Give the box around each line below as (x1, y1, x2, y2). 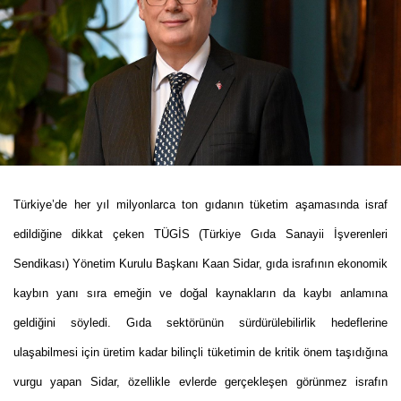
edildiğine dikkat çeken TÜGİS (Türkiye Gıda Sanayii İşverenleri (13, 227, 388, 242)
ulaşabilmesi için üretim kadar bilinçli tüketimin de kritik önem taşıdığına (13, 346, 388, 360)
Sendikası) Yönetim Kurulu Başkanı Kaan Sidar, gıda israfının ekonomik (13, 257, 388, 271)
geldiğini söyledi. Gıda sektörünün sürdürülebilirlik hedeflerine (13, 316, 388, 330)
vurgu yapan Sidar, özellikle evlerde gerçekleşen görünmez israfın (13, 375, 388, 389)
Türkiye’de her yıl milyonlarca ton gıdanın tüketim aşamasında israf (13, 198, 388, 212)
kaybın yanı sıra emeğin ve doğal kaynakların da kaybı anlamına (13, 286, 388, 301)
